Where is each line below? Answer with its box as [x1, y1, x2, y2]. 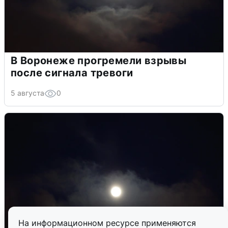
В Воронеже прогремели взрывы [11, 54, 187, 67]
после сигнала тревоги [11, 67, 133, 79]
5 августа [11, 89, 44, 98]
